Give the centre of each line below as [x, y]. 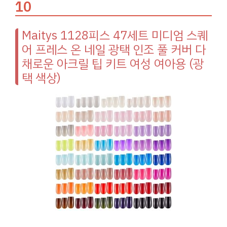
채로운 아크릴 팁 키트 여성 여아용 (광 [113, 64]
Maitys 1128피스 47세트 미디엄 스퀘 [115, 35]
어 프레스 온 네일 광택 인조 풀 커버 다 [114, 49]
